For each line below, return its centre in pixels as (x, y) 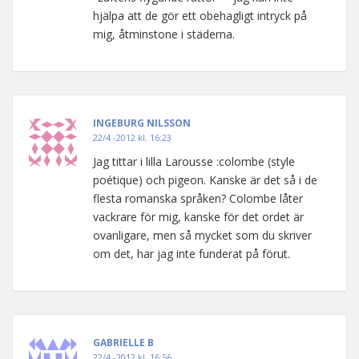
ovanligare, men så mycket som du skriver (202, 235)
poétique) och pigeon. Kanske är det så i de (205, 179)
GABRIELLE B (123, 342)
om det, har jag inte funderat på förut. (192, 253)
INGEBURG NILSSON (142, 123)
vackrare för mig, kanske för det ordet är (198, 216)
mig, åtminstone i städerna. (164, 34)
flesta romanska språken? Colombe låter (198, 198)
